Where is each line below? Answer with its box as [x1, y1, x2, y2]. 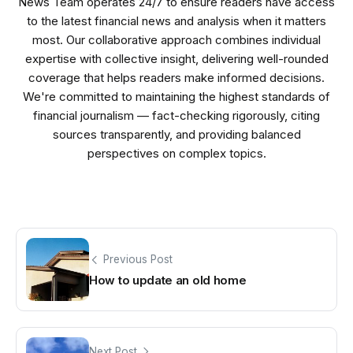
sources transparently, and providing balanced [52, 126, 301, 142]
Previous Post [103, 253, 173, 266]
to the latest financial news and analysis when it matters [27, 13, 326, 28]
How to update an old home [89, 273, 247, 288]
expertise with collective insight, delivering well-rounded [24, 50, 329, 66]
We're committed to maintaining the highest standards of [23, 88, 330, 104]
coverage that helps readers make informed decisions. [28, 69, 325, 85]
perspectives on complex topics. [87, 145, 266, 161]
